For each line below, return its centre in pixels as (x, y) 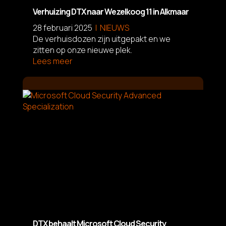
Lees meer (52, 61)
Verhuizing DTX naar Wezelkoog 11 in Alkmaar (110, 11)
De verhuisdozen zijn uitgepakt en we (101, 39)
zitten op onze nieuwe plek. (82, 50)
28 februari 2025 (62, 27)
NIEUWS (114, 27)
